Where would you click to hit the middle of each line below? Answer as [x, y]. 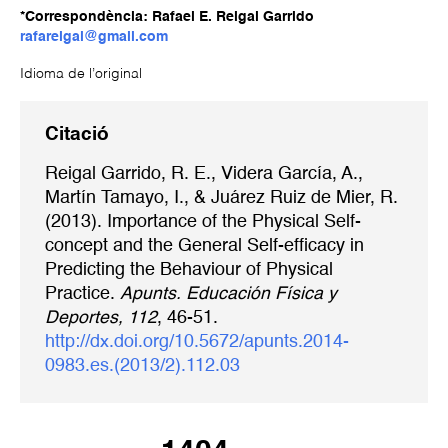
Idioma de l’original [81, 73]
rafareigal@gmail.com [94, 36]
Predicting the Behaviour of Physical [189, 270]
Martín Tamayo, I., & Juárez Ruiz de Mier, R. [221, 198]
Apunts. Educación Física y [228, 294]
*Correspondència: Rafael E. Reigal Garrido [167, 16]
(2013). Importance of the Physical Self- [203, 222]
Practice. [82, 294]
